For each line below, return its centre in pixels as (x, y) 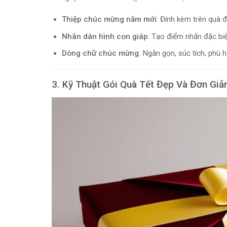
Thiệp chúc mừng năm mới (109, 20)
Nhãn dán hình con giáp (105, 36)
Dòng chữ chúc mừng (100, 53)
